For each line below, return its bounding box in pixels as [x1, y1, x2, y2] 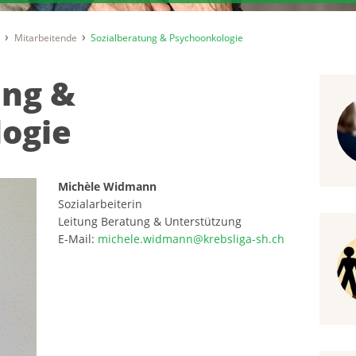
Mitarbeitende [14, 31, 77, 45]
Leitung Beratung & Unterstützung [58, 214, 242, 230]
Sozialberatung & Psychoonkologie [90, 31, 243, 45]
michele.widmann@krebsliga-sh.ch [98, 231, 285, 247]
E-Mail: [58, 231, 99, 247]
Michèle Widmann [58, 179, 157, 195]
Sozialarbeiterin [58, 196, 146, 212]
